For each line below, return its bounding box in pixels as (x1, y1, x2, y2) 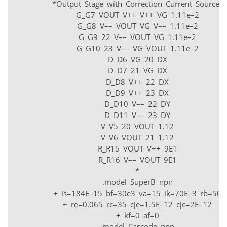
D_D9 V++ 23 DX (106, 88, 169, 98)
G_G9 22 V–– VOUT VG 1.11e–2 (79, 32, 196, 43)
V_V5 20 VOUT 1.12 (101, 121, 174, 132)
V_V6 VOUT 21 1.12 (101, 132, 174, 143)
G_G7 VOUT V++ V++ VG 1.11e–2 (75, 10, 199, 20)
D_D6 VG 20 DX (107, 54, 167, 65)
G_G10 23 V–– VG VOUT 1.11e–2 (76, 43, 199, 54)
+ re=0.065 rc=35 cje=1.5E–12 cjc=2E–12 (63, 199, 212, 210)
